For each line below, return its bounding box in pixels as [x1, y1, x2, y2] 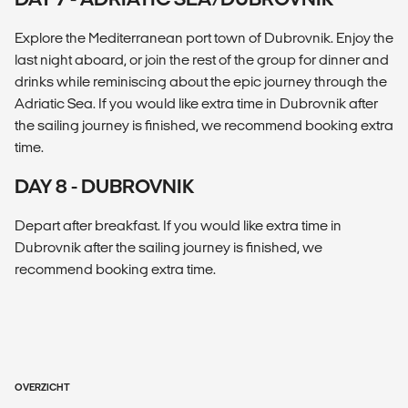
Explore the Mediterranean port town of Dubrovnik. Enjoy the [15, 29, 393, 46]
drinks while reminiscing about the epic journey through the [15, 73, 387, 89]
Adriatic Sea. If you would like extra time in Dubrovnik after [15, 95, 378, 111]
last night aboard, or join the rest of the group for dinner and [15, 51, 389, 67]
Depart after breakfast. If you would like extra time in [15, 217, 342, 233]
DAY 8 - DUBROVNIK [15, 175, 194, 197]
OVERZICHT [15, 381, 70, 393]
